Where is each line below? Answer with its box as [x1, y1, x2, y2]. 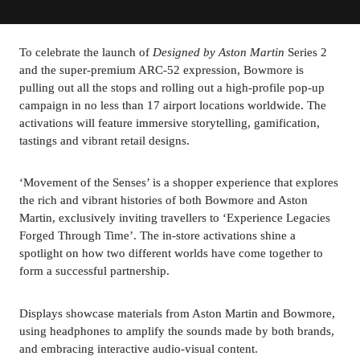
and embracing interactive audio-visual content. [19, 342, 258, 355]
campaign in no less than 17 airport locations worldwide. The [19, 99, 326, 112]
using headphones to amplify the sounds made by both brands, [19, 324, 334, 337]
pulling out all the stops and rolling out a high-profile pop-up [19, 81, 325, 94]
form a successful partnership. [19, 264, 170, 278]
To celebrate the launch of [19, 46, 153, 59]
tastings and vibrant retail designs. [19, 134, 190, 147]
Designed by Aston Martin [153, 46, 284, 59]
